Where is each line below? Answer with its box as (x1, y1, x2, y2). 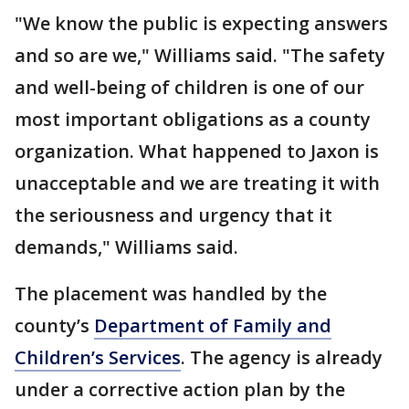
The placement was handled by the (15, 281, 327, 306)
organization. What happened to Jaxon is (15, 139, 379, 163)
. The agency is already (181, 345, 383, 370)
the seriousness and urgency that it (15, 203, 332, 227)
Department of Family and (94, 313, 331, 338)
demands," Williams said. (15, 235, 243, 259)
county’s (15, 313, 94, 338)
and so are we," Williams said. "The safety (15, 43, 385, 68)
